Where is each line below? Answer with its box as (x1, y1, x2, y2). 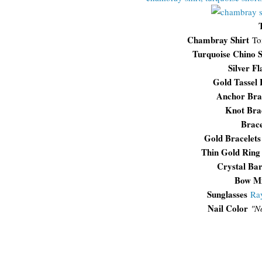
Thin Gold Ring (201, 146, 260, 158)
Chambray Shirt (187, 33, 252, 46)
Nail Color (208, 202, 248, 215)
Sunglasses (206, 188, 247, 201)
